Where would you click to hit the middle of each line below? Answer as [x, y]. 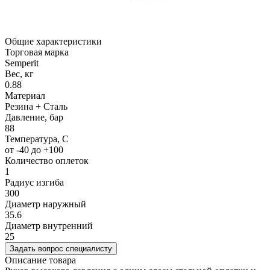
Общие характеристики [53, 42]
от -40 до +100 [34, 150]
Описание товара [40, 260]
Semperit [22, 63]
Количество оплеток [47, 161]
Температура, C [37, 139]
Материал [25, 96]
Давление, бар [34, 118]
